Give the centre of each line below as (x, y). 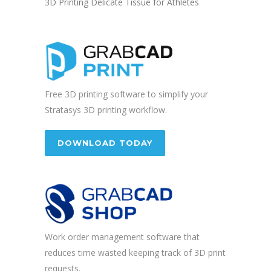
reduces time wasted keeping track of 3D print (135, 253)
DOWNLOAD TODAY (105, 142)
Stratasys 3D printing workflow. (106, 109)
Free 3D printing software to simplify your (126, 94)
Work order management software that (122, 237)
